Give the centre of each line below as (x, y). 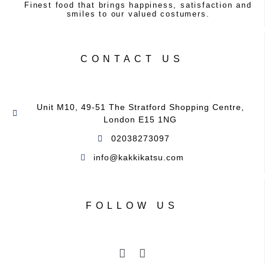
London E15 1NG (140, 120)
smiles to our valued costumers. (138, 14)
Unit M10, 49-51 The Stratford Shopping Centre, (140, 107)
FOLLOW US (132, 206)
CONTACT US (132, 59)
